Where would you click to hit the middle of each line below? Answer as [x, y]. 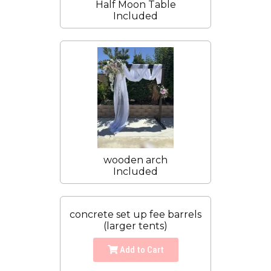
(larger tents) [135, 226]
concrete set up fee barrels [135, 215]
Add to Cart [141, 250]
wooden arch [135, 160]
